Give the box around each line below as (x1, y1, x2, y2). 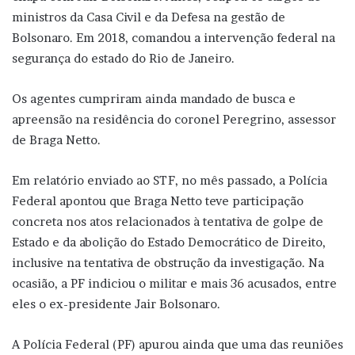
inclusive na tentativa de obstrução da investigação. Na (12, 254, 324, 270)
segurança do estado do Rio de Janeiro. (12, 50, 235, 66)
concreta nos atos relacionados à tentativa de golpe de (12, 213, 323, 229)
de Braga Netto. (12, 132, 101, 147)
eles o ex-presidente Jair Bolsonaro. (12, 296, 220, 311)
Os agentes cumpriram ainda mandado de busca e (12, 90, 296, 106)
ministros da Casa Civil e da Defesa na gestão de (12, 9, 285, 25)
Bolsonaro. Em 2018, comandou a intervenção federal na (12, 29, 335, 45)
